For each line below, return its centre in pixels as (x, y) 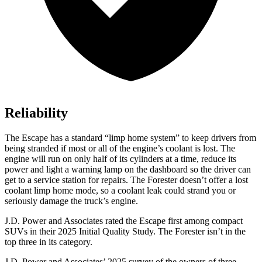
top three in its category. (49, 242)
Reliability (36, 113)
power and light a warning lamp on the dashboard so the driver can (128, 170)
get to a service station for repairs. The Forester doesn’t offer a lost (126, 180)
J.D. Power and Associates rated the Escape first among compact (124, 221)
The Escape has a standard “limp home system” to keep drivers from (130, 138)
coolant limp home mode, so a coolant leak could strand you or (120, 191)
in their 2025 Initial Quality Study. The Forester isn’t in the (137, 232)
